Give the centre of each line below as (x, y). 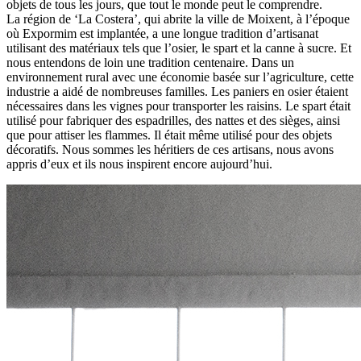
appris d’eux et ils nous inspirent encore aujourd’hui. (139, 164)
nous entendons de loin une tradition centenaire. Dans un (150, 62)
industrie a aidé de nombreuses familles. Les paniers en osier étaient (177, 91)
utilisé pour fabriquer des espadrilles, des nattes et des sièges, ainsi (173, 120)
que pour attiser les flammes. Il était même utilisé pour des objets (169, 135)
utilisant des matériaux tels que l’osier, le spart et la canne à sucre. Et (179, 48)
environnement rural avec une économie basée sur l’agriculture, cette (180, 77)
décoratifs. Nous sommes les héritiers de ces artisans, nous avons (170, 149)
